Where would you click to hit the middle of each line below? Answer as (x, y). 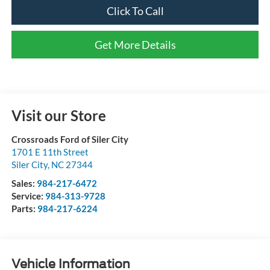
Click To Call (135, 11)
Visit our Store (58, 116)
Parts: (24, 209)
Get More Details (135, 45)
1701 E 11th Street (50, 152)
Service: (28, 196)
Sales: (24, 184)
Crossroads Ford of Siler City (70, 140)
